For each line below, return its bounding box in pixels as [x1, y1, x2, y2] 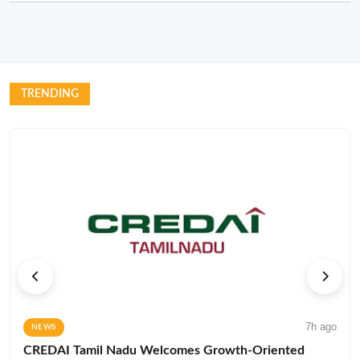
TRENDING [21, 88, 79, 100]
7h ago [305, 320, 337, 333]
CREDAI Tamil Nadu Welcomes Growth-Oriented [23, 343, 305, 357]
